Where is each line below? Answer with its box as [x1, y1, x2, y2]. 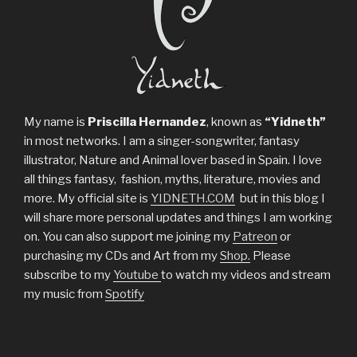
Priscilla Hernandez [88, 114, 206, 129]
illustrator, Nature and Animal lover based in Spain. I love [24, 152, 322, 167]
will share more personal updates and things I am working [24, 210, 332, 225]
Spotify [105, 286, 144, 301]
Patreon [233, 229, 277, 244]
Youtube [113, 267, 161, 282]
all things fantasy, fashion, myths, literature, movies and [24, 171, 320, 186]
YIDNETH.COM [151, 190, 235, 206]
